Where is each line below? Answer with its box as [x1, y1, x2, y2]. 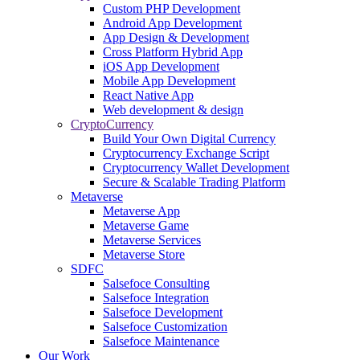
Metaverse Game [103, 218, 189, 232]
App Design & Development [103, 30, 249, 44]
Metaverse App [103, 203, 180, 218]
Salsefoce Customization [103, 319, 227, 333]
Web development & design [103, 102, 243, 117]
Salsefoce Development [103, 305, 223, 319]
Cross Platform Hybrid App [103, 44, 243, 59]
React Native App [103, 88, 194, 102]
